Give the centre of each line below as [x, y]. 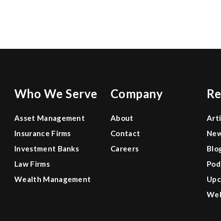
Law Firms [32, 164]
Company [137, 93]
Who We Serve [56, 93]
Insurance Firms [43, 133]
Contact [126, 133]
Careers [125, 148]
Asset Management [50, 118]
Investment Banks [47, 148]
